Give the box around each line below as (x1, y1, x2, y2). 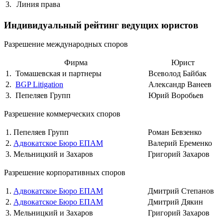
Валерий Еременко (148, 139, 212, 148)
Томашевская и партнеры (15, 69, 102, 78)
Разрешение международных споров (4, 40, 128, 49)
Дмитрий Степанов (148, 187, 214, 196)
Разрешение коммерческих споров (4, 110, 122, 118)
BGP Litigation (15, 80, 63, 89)
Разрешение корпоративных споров (4, 168, 125, 177)
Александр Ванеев (148, 80, 212, 89)
